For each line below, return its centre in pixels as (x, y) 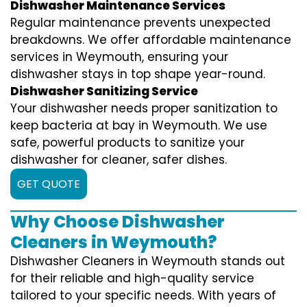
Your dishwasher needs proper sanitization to (144, 108)
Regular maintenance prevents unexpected (140, 22)
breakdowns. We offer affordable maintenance (151, 39)
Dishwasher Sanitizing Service (104, 91)
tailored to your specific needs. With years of (143, 295)
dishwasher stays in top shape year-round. (138, 74)
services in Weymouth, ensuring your (119, 57)
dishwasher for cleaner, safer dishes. (119, 159)
